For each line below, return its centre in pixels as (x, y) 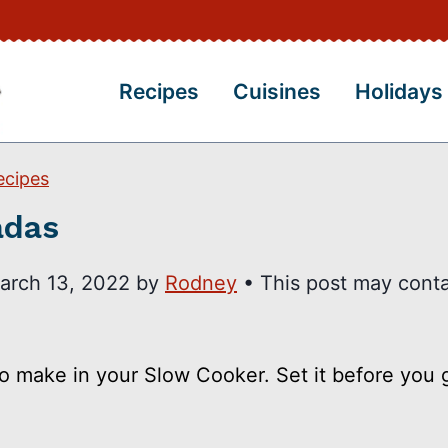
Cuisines (277, 92)
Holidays (398, 92)
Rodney (201, 283)
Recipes (159, 92)
